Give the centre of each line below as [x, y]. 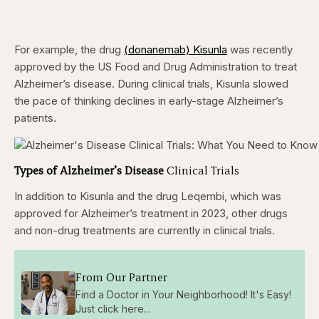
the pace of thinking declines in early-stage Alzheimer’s [149, 101]
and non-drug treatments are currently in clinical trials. [146, 231]
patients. [37, 118]
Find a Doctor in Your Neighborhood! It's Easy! [183, 294]
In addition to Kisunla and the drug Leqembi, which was [148, 197]
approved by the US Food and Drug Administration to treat [156, 67]
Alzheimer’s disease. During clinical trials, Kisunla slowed [151, 84]
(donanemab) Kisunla [176, 50]
